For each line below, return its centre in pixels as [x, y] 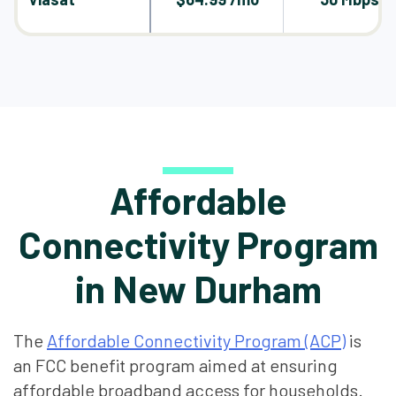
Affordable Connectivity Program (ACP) [196, 340]
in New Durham [198, 288]
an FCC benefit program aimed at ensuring [175, 365]
